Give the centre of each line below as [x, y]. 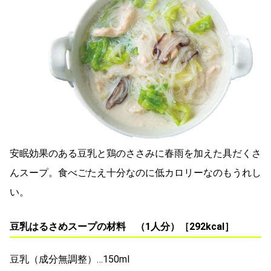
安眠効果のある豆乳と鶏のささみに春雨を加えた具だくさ [135, 154]
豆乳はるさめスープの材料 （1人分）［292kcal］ [122, 227]
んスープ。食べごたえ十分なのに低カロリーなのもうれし [135, 173]
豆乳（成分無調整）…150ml [70, 260]
